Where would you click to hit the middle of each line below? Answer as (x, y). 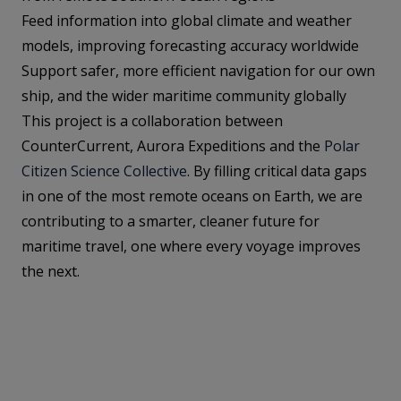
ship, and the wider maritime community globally (184, 96)
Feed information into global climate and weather (187, 21)
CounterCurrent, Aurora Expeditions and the (173, 146)
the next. (51, 271)
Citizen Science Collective (104, 171)
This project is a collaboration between (152, 121)
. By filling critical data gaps (277, 171)
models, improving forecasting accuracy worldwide (190, 46)
